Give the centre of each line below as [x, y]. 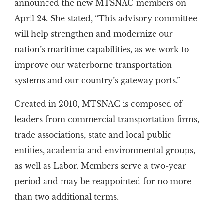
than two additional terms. [66, 197]
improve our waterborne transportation [93, 65]
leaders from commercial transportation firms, [107, 119]
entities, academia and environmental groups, [105, 150]
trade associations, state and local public [93, 135]
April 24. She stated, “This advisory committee [106, 19]
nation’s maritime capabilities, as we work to [101, 50]
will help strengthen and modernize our [93, 34]
